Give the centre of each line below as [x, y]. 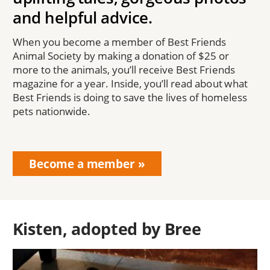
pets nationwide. [53, 111]
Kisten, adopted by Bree [107, 229]
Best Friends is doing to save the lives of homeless [130, 98]
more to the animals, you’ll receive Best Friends [124, 70]
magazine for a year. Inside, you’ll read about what [130, 84]
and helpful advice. [83, 18]
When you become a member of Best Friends [119, 42]
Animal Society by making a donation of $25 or [121, 56]
